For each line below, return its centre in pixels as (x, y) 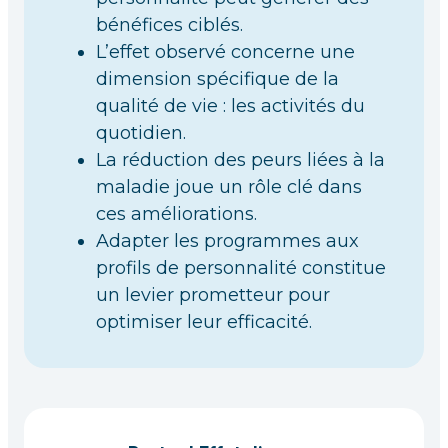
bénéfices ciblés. (169, 25)
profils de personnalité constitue (241, 268)
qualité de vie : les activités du (230, 106)
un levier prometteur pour (213, 295)
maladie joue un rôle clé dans (229, 187)
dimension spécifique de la (217, 79)
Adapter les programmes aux (227, 241)
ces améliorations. (176, 214)
